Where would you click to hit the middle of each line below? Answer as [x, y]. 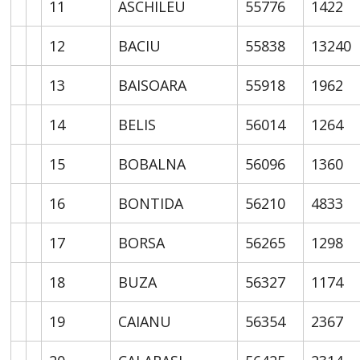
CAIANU [145, 321]
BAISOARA [153, 85]
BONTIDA [151, 203]
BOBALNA [152, 164]
